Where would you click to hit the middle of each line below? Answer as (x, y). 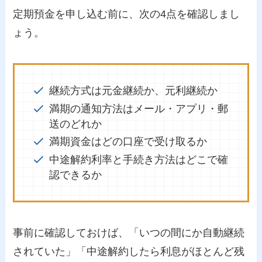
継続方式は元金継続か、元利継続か (133, 91)
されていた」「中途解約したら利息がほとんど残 (129, 251)
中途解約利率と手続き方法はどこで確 (138, 159)
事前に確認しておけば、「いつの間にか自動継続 (129, 232)
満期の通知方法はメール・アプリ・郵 (138, 108)
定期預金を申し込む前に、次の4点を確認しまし (127, 14)
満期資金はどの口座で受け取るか (128, 142)
